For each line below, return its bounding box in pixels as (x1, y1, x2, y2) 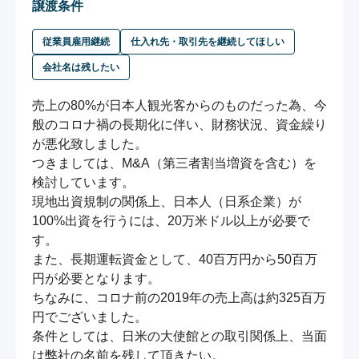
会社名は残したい (42, 62, 119, 74)
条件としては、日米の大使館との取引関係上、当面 (32, 329, 327, 344)
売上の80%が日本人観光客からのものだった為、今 (32, 99, 327, 113)
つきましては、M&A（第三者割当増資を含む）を (32, 156, 317, 171)
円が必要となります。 (32, 272, 160, 286)
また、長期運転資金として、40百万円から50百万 (32, 252, 317, 267)
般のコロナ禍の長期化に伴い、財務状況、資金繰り (32, 118, 327, 132)
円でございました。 (32, 310, 147, 325)
